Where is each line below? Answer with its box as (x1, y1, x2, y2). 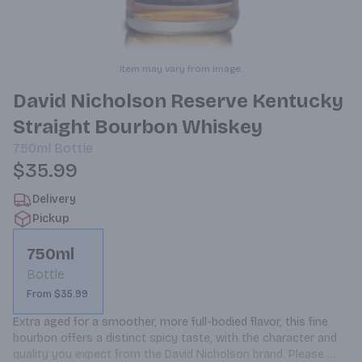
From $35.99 (27, 288, 88, 300)
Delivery (32, 192, 76, 206)
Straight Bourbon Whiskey (13, 116, 263, 138)
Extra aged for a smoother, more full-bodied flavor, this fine (13, 315, 328, 329)
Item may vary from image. (120, 63, 242, 74)
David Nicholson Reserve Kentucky (13, 90, 343, 112)
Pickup (32, 212, 69, 225)
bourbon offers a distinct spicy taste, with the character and (13, 331, 337, 345)
